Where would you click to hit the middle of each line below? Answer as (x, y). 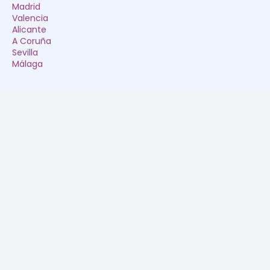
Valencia (30, 18)
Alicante (29, 30)
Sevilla (25, 53)
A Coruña (32, 41)
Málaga (27, 64)
